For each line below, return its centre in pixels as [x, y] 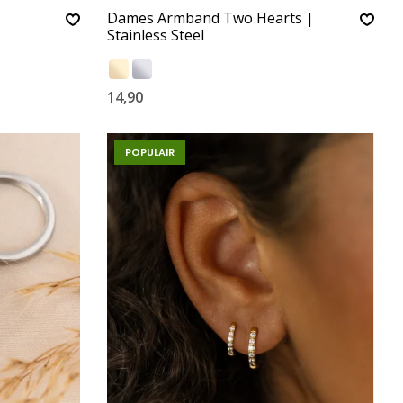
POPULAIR [149, 152]
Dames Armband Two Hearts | [210, 18]
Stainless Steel [155, 35]
